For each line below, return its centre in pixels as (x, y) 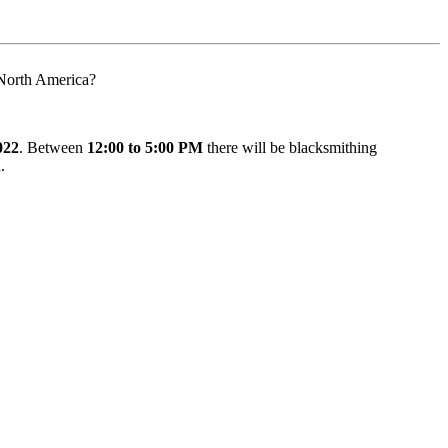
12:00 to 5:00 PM (145, 148)
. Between (53, 148)
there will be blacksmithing (290, 148)
